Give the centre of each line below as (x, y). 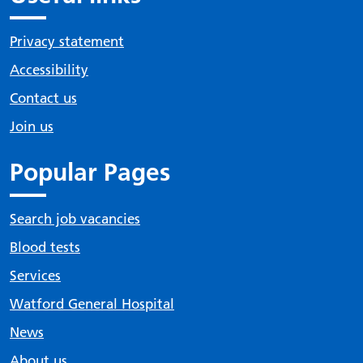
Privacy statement (67, 41)
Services (35, 275)
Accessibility (49, 70)
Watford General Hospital (92, 304)
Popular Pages (90, 173)
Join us (32, 126)
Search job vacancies (75, 219)
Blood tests (45, 247)
